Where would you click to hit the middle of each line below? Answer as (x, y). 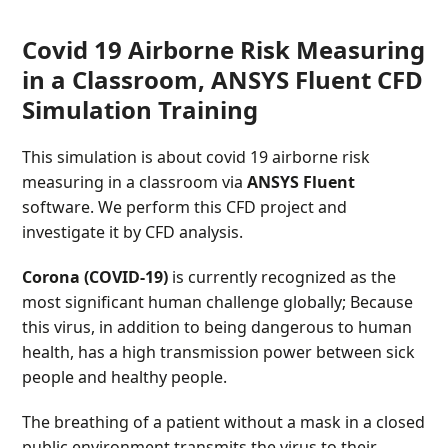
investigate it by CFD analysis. (133, 231)
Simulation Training (140, 109)
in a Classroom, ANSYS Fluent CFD (223, 79)
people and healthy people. (125, 376)
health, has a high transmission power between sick (219, 351)
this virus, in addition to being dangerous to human (217, 326)
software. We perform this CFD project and (185, 206)
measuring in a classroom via (135, 181)
